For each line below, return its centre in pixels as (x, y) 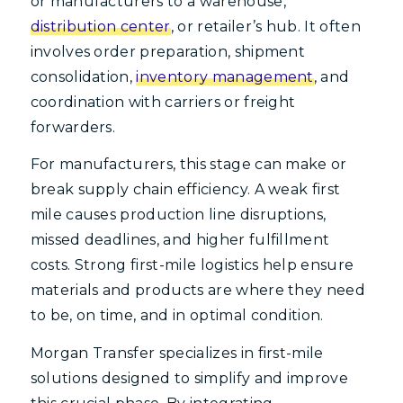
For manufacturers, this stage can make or (188, 165)
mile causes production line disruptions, (178, 215)
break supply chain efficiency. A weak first (185, 190)
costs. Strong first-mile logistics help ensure (192, 265)
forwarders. (73, 127)
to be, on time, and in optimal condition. (177, 316)
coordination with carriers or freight (163, 102)
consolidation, (83, 76)
